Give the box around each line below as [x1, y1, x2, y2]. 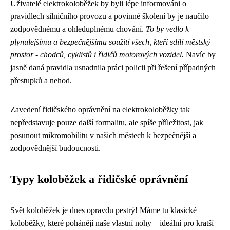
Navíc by [184, 50, 216, 59]
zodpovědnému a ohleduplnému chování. [10, 25, 146, 33]
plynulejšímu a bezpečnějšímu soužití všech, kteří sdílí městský [10, 37, 210, 46]
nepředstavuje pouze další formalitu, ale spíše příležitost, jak [10, 118, 203, 127]
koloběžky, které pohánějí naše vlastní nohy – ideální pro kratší [10, 219, 214, 227]
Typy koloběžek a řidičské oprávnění [10, 173, 188, 185]
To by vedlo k [146, 25, 189, 33]
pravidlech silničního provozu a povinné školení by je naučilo [10, 12, 209, 21]
